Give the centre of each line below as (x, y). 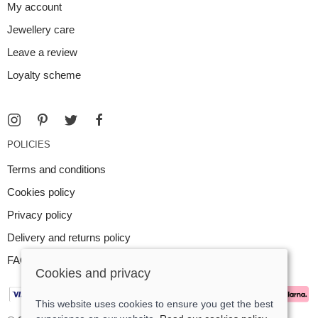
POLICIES (29, 145)
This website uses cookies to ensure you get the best (154, 304)
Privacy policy (40, 215)
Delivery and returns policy (69, 238)
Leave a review (42, 53)
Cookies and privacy (93, 273)
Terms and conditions (56, 170)
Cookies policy (41, 192)
